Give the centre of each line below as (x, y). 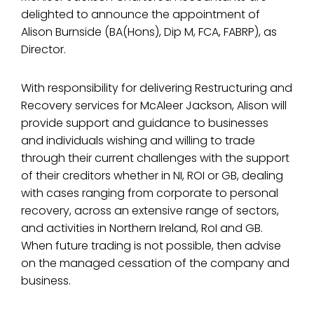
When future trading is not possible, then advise (151, 246)
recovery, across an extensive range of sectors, (150, 211)
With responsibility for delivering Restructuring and (157, 88)
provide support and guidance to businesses (145, 123)
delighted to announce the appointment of (141, 14)
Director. (43, 49)
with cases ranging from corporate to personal (150, 193)
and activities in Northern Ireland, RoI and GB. (142, 228)
